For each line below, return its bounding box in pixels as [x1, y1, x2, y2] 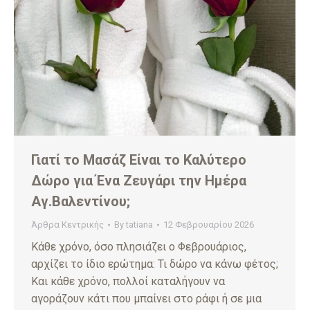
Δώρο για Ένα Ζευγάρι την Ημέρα [31, 172, 246, 189]
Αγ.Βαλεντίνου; [31, 192, 130, 210]
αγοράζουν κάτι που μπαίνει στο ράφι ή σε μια [31, 291, 262, 305]
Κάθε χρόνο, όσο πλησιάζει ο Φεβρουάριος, [31, 239, 246, 253]
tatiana [126, 219, 153, 230]
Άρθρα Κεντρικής [31, 219, 104, 230]
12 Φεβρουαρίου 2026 [163, 219, 254, 230]
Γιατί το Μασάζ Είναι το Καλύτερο [31, 151, 246, 168]
